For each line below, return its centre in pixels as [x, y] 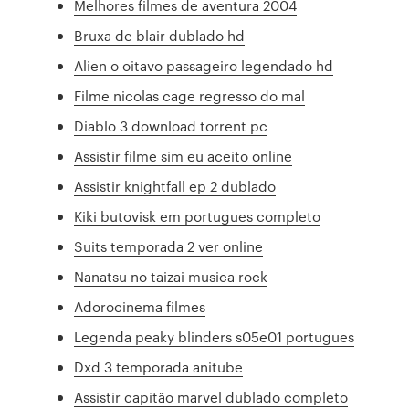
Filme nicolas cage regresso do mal [190, 96]
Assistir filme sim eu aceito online [184, 156]
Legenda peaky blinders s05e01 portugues [215, 337]
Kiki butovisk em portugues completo [198, 216]
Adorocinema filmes [140, 307]
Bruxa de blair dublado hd [160, 36]
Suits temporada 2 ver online [169, 246]
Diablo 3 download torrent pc [171, 126]
